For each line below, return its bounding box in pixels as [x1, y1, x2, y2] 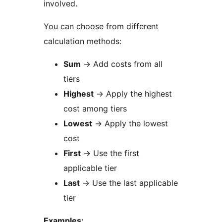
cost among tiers [63, 104, 127, 114]
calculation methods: [44, 36, 121, 47]
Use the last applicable [90, 178, 178, 188]
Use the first [91, 148, 139, 159]
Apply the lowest [102, 118, 168, 129]
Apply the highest [104, 89, 172, 99]
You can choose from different [44, 21, 159, 32]
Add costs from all [91, 59, 163, 69]
